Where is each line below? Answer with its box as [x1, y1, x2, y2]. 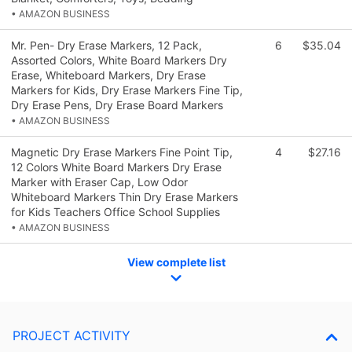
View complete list [126, 255, 225, 269]
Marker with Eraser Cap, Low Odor [11, 175, 188, 189]
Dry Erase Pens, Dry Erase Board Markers [11, 98, 223, 112]
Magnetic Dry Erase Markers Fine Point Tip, [11, 145, 233, 159]
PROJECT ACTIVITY [13, 327, 130, 343]
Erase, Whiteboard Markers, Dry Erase [11, 68, 206, 82]
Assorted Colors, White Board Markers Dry [11, 53, 227, 68]
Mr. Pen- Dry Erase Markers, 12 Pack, [11, 38, 202, 53]
